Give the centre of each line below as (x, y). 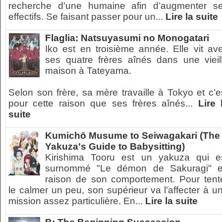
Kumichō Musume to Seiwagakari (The (133, 136)
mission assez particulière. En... (77, 201)
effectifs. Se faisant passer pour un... (87, 17)
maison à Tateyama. (88, 71)
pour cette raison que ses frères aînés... (103, 103)
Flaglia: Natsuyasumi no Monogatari (127, 38)
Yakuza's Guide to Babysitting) (115, 146)
